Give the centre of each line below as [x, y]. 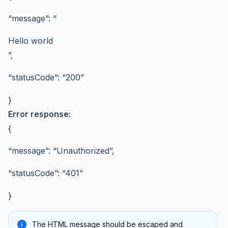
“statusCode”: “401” [46, 173]
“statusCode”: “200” [46, 77]
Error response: [39, 114]
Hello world [31, 40]
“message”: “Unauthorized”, [61, 150]
